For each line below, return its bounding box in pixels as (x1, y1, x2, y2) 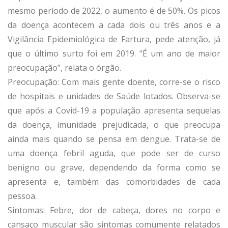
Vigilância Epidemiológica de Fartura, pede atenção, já (8, 33, 220, 45)
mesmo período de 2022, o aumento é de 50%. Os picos (8, 5, 220, 16)
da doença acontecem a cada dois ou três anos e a (8, 19, 220, 31)
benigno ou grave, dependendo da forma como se (8, 161, 220, 173)
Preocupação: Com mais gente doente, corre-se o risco (8, 76, 220, 88)
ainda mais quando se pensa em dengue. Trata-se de (8, 133, 220, 145)
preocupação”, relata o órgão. (8, 62, 121, 73)
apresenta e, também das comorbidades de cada (8, 176, 220, 187)
